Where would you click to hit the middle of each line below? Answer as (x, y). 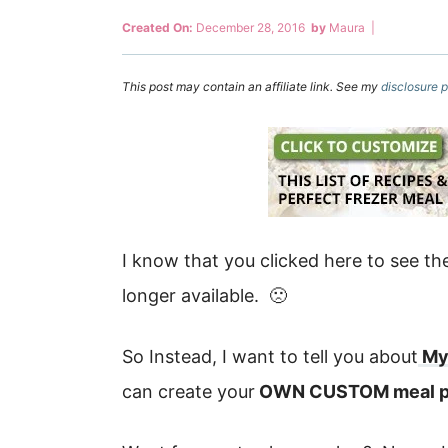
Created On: (157, 27)
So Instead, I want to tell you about (270, 356)
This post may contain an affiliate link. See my (251, 86)
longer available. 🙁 (204, 295)
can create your (188, 391)
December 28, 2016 (250, 27)
